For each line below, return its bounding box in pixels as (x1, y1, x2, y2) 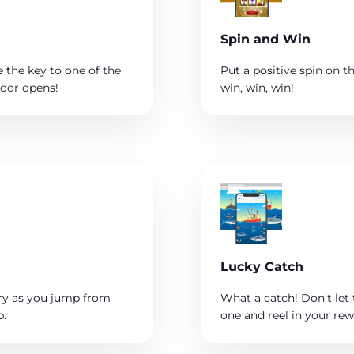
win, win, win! (220, 80, 294, 95)
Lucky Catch (220, 259, 303, 275)
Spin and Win (220, 31, 311, 47)
